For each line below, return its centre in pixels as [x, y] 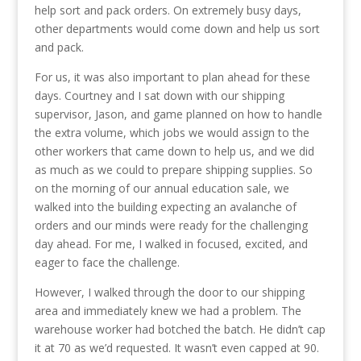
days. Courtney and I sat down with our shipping [159, 96]
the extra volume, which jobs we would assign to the [172, 133]
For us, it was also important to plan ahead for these [172, 77]
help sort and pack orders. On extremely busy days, [168, 10]
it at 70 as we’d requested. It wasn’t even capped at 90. [176, 348]
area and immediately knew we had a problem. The [168, 311]
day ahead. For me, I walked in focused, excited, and [171, 244]
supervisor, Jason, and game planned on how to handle [178, 114]
